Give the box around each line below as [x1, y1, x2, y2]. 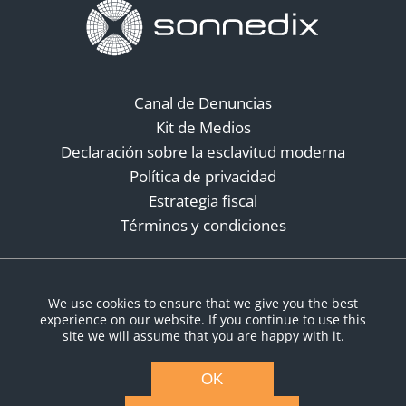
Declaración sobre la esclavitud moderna [61, 141, 345, 162]
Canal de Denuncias [134, 92, 272, 113]
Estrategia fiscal [149, 190, 257, 211]
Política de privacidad [130, 166, 276, 187]
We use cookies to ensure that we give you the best [48, 295, 358, 312]
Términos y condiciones [120, 215, 286, 236]
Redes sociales [151, 271, 255, 292]
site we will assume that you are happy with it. [62, 327, 344, 344]
